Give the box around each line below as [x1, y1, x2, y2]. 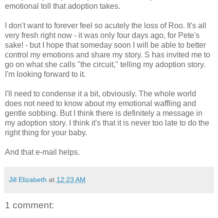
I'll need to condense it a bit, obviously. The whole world [5, 89, 196, 98]
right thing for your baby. [5, 128, 87, 137]
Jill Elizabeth [9, 175, 47, 183]
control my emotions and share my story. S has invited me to [5, 50, 210, 59]
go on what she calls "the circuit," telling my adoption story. [5, 60, 205, 69]
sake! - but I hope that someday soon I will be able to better [5, 40, 206, 49]
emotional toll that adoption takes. [5, 1, 120, 10]
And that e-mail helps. [5, 147, 80, 156]
